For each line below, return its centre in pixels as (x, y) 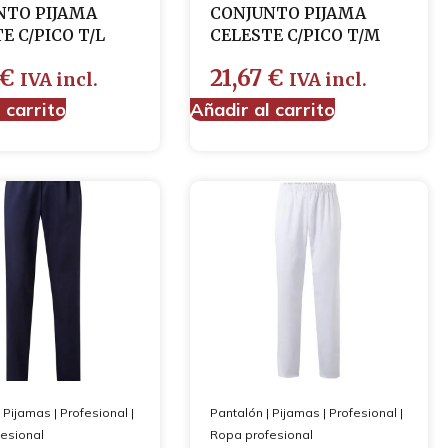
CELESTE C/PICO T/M (294, 35)
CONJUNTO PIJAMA (287, 13)
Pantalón (236, 412)
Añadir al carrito (262, 109)
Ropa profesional (261, 434)
